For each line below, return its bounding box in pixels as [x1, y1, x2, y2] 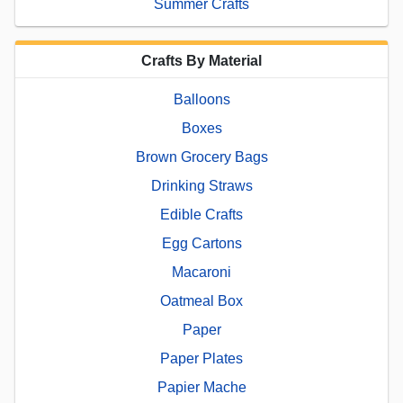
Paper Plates [160, 350, 243, 366]
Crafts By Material [141, 52, 262, 68]
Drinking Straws [150, 177, 253, 193]
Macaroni [172, 264, 231, 280]
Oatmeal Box [160, 292, 243, 309]
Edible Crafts [160, 206, 243, 222]
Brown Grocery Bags [135, 148, 268, 165]
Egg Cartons [161, 235, 242, 251]
